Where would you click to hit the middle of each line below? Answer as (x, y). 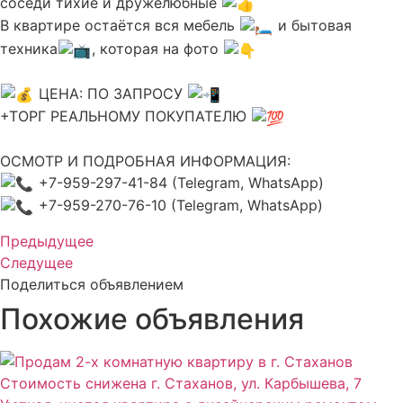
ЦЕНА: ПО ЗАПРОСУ (111, 93)
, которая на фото (158, 49)
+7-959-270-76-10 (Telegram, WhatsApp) (179, 206)
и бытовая (313, 26)
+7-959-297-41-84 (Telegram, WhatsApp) (179, 182)
